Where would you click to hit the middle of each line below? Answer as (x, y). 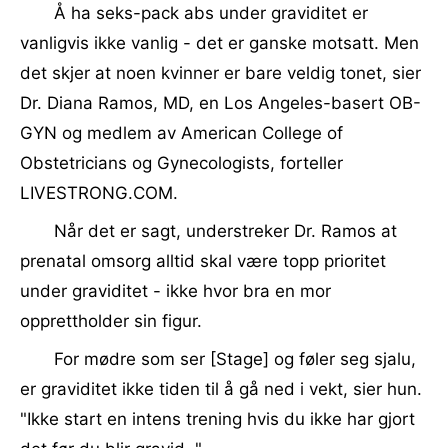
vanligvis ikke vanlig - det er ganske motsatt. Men (219, 43)
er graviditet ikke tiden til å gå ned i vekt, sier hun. (221, 389)
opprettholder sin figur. (111, 321)
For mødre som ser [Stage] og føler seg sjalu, (235, 359)
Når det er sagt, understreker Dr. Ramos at (225, 231)
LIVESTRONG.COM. (99, 193)
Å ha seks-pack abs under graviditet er (211, 13)
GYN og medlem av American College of (181, 133)
